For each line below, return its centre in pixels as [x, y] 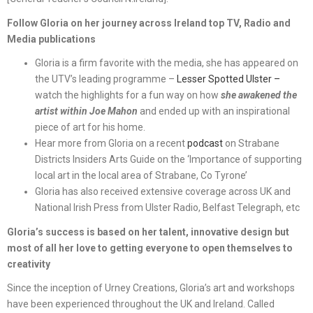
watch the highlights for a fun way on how [128, 95]
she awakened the [259, 95]
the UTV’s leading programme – [106, 79]
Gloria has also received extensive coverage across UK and [163, 192]
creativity [29, 264]
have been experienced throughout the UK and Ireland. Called [141, 304]
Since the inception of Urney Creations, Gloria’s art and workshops [151, 288]
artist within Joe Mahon [86, 111]
